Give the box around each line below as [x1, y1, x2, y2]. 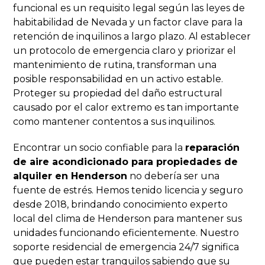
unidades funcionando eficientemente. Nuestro [13, 227, 240, 238]
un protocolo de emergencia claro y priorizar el [13, 44, 237, 56]
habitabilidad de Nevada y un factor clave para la [13, 16, 243, 28]
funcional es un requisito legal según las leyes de [13, 2, 245, 14]
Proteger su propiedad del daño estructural [13, 87, 223, 99]
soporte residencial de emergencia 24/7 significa [13, 241, 240, 253]
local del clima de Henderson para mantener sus [13, 212, 243, 224]
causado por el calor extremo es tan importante [13, 101, 240, 113]
